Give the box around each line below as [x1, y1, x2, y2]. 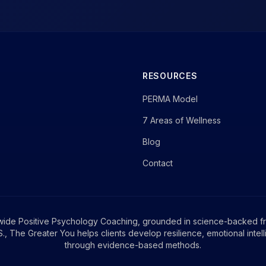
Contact [142, 158, 173, 168]
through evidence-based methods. [65, 240, 201, 250]
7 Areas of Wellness [142, 115, 221, 125]
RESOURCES [142, 71, 198, 81]
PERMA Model [142, 94, 198, 104]
